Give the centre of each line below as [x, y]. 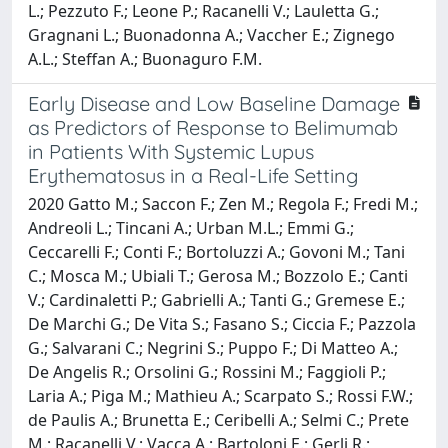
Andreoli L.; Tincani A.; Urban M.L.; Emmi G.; [191, 227]
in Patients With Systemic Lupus [171, 151]
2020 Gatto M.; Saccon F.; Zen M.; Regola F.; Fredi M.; [223, 203]
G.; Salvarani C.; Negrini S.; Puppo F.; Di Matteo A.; [213, 347]
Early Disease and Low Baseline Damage [214, 103]
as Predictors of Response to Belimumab [213, 127]
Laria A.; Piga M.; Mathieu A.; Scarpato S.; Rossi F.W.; [220, 395]
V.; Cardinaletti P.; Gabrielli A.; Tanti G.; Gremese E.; [216, 299]
